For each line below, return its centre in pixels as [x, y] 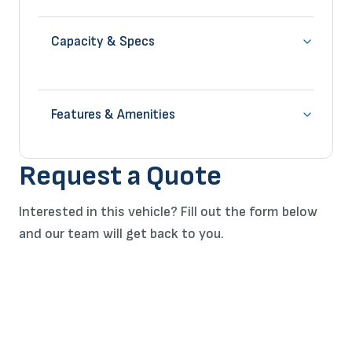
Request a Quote [120, 176]
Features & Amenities [113, 115]
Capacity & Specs [103, 42]
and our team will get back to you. [121, 234]
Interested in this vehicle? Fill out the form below [168, 212]
